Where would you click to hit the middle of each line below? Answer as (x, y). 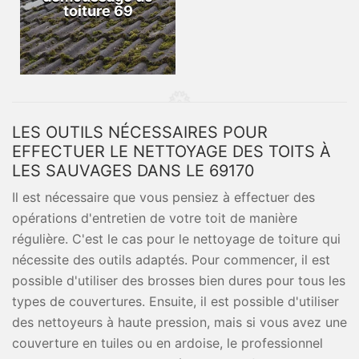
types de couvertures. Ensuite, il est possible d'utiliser (175, 301)
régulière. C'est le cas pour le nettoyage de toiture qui (176, 239)
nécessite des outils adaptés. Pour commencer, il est (171, 260)
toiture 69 (98, 11)
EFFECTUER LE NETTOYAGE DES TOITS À (171, 151)
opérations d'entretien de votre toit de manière (155, 218)
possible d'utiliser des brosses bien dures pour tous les (179, 280)
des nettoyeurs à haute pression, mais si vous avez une (179, 322)
